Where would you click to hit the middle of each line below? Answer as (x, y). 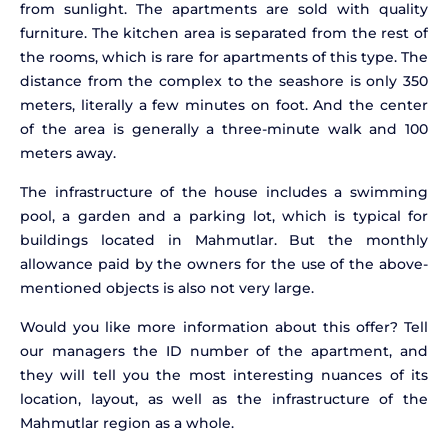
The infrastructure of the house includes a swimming (224, 192)
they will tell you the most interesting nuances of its (224, 375)
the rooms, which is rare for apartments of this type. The (224, 57)
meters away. (68, 153)
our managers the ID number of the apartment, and (224, 351)
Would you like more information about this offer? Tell (224, 327)
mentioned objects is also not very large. (167, 288)
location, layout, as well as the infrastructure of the (224, 399)
